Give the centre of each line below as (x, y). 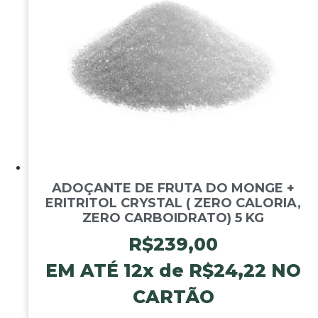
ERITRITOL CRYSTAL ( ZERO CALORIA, (173, 203)
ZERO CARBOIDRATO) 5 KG (173, 218)
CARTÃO (173, 296)
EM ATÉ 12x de (117, 270)
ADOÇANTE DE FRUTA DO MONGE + (173, 188)
